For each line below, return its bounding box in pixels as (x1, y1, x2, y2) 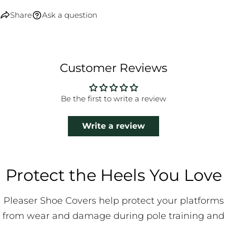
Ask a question (42, 10, 97, 20)
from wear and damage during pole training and (3, 210, 224, 221)
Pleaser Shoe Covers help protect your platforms (3, 195, 224, 206)
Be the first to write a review (61, 94, 166, 103)
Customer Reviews (60, 61, 167, 75)
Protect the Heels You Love (5, 165, 222, 185)
